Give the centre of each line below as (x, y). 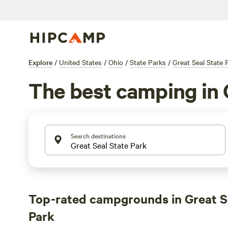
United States (80, 62)
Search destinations (98, 135)
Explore (40, 62)
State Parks (148, 62)
